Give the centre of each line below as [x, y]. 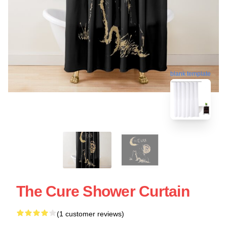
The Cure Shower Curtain [103, 191]
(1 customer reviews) [90, 214]
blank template [191, 73]
